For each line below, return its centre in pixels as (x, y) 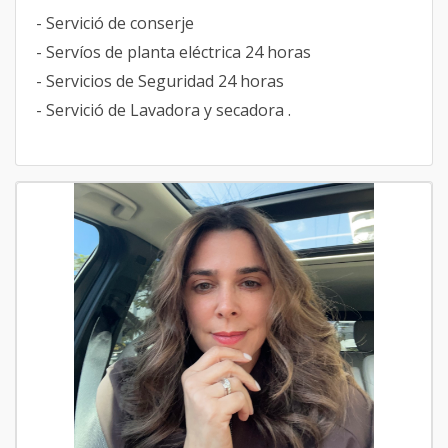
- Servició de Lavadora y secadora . (165, 110)
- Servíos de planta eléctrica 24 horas (175, 52)
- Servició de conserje (117, 23)
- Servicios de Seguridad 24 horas (162, 81)
